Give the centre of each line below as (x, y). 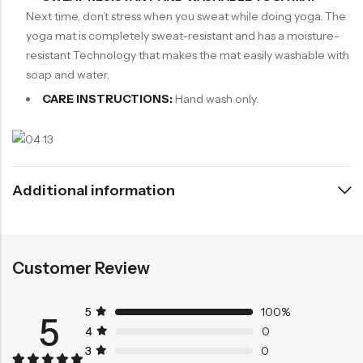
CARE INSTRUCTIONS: (107, 99)
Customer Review (81, 268)
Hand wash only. (216, 99)
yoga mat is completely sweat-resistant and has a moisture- (182, 35)
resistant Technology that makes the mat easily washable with (187, 55)
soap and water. (67, 74)
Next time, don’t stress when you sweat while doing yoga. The (186, 16)
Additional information (94, 190)
